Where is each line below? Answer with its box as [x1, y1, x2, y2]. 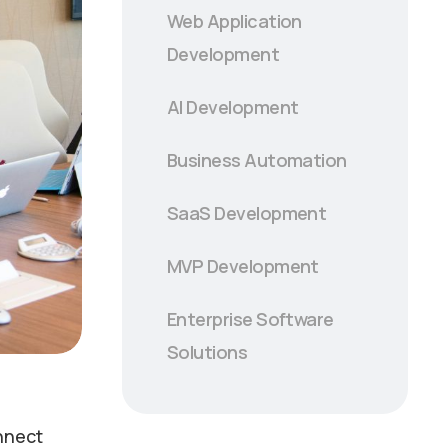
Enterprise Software [167, 307, 334, 332]
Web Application [167, 9, 302, 34]
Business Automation [167, 148, 347, 173]
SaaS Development [167, 201, 327, 226]
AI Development [167, 95, 299, 120]
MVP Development [167, 254, 319, 279]
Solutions [167, 340, 248, 365]
